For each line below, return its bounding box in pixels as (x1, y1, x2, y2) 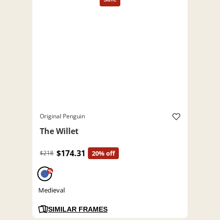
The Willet (40, 126, 79, 137)
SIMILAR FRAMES (48, 205, 108, 214)
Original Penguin (40, 112, 85, 121)
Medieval (38, 186, 65, 195)
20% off (92, 149, 115, 158)
